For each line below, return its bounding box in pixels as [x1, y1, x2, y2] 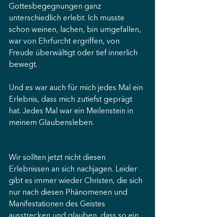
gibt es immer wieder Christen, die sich [9, 177, 144, 185]
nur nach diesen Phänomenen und [9, 189, 129, 197]
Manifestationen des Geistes [9, 201, 107, 208]
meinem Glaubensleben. [9, 119, 94, 127]
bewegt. [9, 61, 37, 69]
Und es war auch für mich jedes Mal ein [9, 84, 145, 92]
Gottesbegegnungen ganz [9, 3, 103, 11]
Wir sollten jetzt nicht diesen [9, 154, 108, 162]
